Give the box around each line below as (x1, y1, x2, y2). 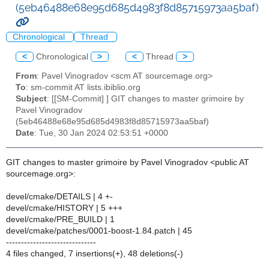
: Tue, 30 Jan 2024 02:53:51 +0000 (34, 128, 168, 138)
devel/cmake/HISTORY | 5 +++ (6, 203, 122, 213)
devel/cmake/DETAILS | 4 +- (6, 192, 113, 201)
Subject (16, 94, 47, 104)
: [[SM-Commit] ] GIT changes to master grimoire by (47, 94, 244, 104)
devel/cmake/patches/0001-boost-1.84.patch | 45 (6, 226, 192, 235)
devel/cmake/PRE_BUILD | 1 (6, 214, 115, 224)
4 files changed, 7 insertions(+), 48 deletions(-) (6, 249, 183, 258)
